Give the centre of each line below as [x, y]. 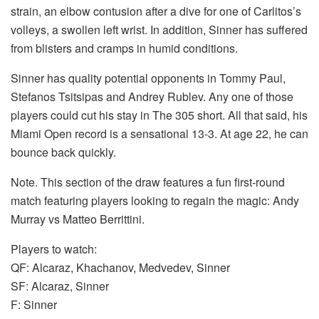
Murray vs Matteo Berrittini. [78, 219]
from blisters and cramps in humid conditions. [124, 48]
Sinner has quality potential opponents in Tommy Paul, [148, 78]
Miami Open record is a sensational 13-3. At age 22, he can [159, 133]
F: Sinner [34, 304]
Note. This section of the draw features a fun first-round [148, 182]
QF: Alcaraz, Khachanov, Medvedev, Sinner [120, 267]
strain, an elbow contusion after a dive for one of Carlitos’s [156, 11]
